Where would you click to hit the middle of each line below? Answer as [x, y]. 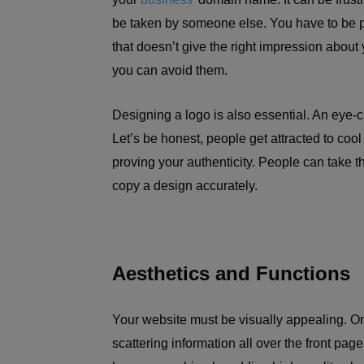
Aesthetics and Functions [231, 273]
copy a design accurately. [186, 186]
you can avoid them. [171, 70]
